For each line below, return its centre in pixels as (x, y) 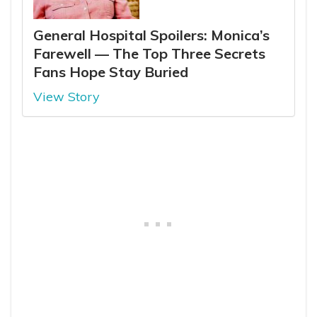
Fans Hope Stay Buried (111, 71)
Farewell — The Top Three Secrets (149, 53)
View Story (67, 96)
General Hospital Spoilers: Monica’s (151, 35)
